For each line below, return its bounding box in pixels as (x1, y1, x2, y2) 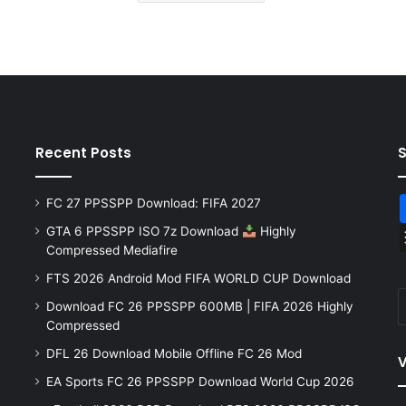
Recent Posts (34, 143, 131, 163)
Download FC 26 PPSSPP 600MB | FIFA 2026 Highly (45, 299, 353, 314)
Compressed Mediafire (45, 243, 178, 258)
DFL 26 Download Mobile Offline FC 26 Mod (45, 346, 302, 362)
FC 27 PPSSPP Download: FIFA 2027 (45, 196, 261, 211)
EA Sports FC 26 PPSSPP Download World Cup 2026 (45, 374, 354, 390)
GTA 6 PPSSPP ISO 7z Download (45, 224, 242, 239)
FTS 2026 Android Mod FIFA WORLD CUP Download (45, 271, 351, 286)
